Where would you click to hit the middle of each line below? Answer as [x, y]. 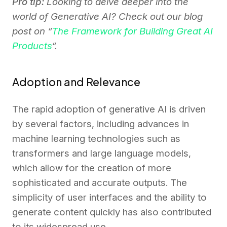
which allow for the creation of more [92, 168]
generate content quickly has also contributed [112, 212]
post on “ [32, 31]
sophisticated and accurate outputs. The [100, 182]
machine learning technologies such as [96, 138]
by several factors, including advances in [101, 124]
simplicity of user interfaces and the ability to [109, 197]
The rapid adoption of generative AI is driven [109, 109]
